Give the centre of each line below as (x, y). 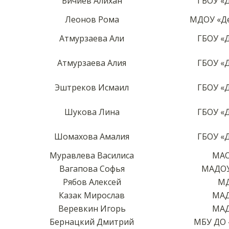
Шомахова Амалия (92, 136)
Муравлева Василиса (92, 155)
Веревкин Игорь (92, 208)
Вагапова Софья (92, 168)
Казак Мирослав (92, 195)
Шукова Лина (92, 112)
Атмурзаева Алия (92, 63)
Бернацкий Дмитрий (92, 222)
